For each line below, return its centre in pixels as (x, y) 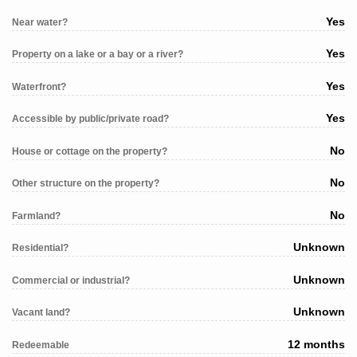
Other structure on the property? (86, 184)
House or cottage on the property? (90, 151)
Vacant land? (41, 313)
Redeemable (41, 345)
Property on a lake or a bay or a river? (98, 55)
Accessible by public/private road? (90, 119)
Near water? (40, 22)
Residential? (40, 248)
